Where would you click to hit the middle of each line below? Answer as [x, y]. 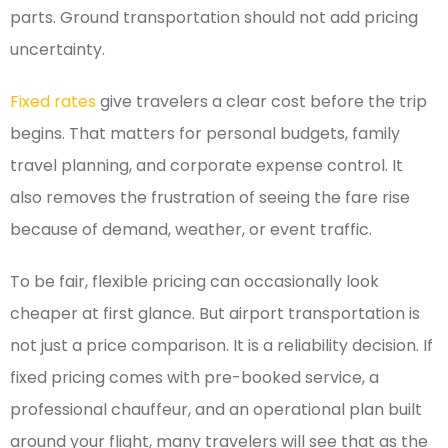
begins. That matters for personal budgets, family [205, 134]
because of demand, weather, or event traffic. [191, 230]
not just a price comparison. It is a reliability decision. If [221, 346]
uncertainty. [57, 50]
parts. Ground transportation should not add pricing [214, 18]
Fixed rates [53, 102]
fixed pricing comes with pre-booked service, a [194, 378]
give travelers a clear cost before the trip [261, 102]
